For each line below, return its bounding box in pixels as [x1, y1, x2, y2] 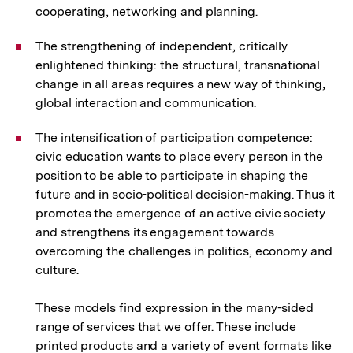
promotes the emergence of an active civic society [35, 206, 325, 221]
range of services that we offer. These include [35, 319, 297, 334]
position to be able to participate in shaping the [35, 168, 308, 183]
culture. [35, 262, 79, 277]
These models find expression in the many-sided [35, 300, 314, 315]
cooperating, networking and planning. [35, 4, 258, 19]
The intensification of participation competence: [35, 130, 313, 145]
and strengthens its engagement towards [35, 225, 274, 240]
